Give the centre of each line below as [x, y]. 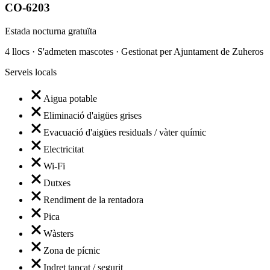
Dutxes [57, 183]
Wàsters [58, 234]
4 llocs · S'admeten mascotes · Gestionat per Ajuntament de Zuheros [134, 52]
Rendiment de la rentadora [93, 200]
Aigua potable [70, 99]
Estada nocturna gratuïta [51, 31]
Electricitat [64, 149]
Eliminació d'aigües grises [93, 116]
